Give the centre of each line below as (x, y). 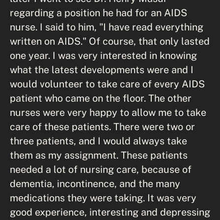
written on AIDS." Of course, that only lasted (110, 41)
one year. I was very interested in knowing (103, 55)
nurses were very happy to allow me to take (108, 112)
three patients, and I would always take (98, 140)
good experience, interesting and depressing (110, 212)
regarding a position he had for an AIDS (98, 12)
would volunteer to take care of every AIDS (107, 83)
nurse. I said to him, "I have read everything (107, 27)
